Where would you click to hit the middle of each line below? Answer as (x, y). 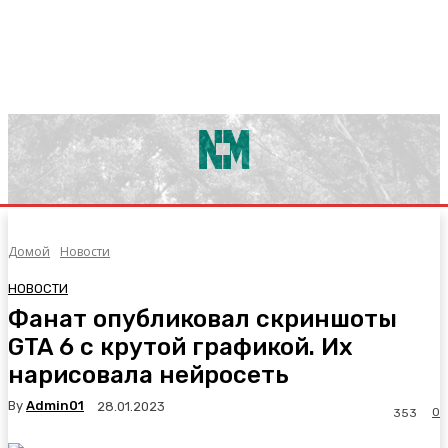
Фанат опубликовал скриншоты (202, 318)
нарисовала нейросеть (148, 374)
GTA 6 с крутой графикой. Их (180, 346)
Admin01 (55, 406)
